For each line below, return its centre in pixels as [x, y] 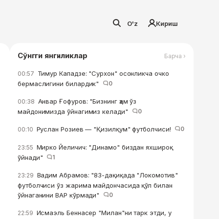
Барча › [175, 56]
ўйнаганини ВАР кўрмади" [61, 195]
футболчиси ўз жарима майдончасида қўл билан [95, 185]
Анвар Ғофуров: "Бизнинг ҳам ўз [86, 101]
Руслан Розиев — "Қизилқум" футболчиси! [105, 129]
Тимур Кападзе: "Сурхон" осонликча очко [102, 73]
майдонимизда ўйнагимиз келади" [75, 111]
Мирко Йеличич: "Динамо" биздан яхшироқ [104, 147]
